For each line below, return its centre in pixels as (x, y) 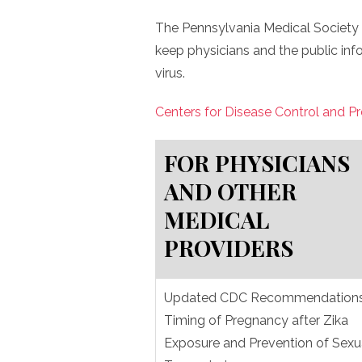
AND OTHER (230, 191)
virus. (170, 73)
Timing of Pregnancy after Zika (256, 320)
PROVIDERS (229, 248)
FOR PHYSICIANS (257, 163)
